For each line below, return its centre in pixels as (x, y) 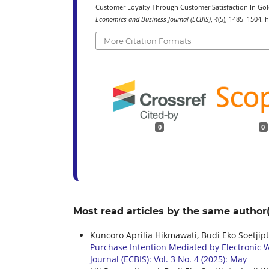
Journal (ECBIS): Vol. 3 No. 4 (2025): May (168, 259)
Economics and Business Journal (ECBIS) (153, 20)
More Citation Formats (148, 41)
